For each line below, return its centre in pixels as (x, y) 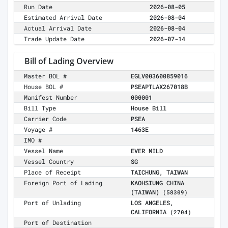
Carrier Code (46, 119)
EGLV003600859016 (159, 76)
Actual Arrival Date (58, 28)
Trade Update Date (54, 39)
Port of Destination (58, 223)
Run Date (38, 7)
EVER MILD (147, 151)
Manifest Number (51, 97)
